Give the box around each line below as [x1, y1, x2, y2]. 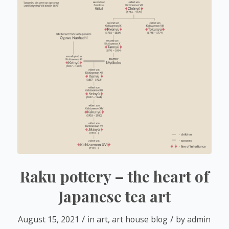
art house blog [112, 213, 168, 225]
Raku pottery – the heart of [19, 166, 209, 187]
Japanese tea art [58, 186, 171, 207]
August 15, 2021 [18, 213, 80, 225]
